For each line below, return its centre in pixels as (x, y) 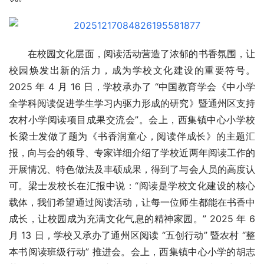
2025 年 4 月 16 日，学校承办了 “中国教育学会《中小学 (132, 87)
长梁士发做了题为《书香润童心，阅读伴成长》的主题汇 (132, 136)
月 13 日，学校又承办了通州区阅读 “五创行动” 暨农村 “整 (132, 235)
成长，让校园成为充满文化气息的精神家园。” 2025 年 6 (132, 219)
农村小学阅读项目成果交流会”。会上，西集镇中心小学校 (132, 120)
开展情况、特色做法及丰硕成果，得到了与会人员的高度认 (132, 169)
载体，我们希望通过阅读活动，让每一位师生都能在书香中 (132, 202)
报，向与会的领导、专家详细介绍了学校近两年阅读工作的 (132, 153)
